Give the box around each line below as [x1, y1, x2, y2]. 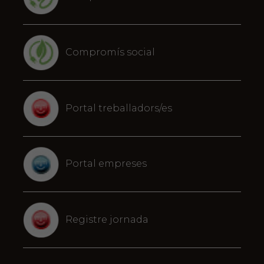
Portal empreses [65, 158, 147, 170]
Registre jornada [65, 214, 148, 226]
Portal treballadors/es [65, 102, 172, 114]
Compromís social [65, 47, 155, 58]
